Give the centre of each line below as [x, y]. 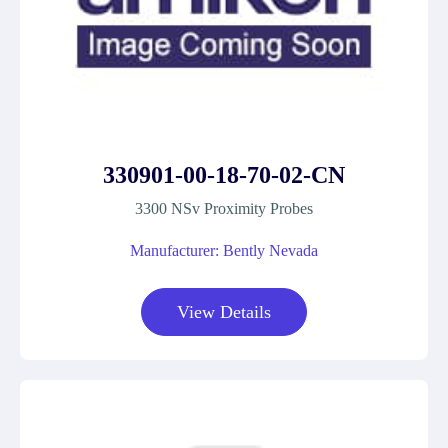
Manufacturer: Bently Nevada [224, 250]
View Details [224, 312]
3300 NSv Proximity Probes [224, 208]
